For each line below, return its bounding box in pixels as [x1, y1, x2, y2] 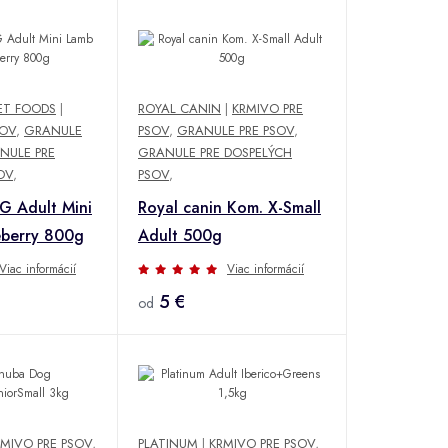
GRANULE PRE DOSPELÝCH [138, 142, 292, 162]
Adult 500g [138, 223, 222, 247]
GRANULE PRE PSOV [177, 120, 294, 140]
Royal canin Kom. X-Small [138, 195, 321, 219]
